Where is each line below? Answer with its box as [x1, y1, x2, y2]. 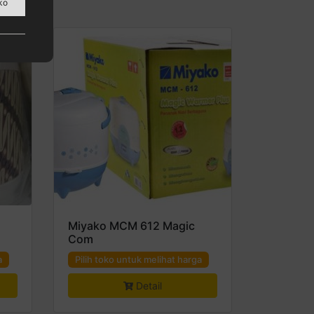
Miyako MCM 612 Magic [68, 218, 195, 233]
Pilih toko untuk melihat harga [75, 253, 202, 265]
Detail [136, 279, 162, 292]
